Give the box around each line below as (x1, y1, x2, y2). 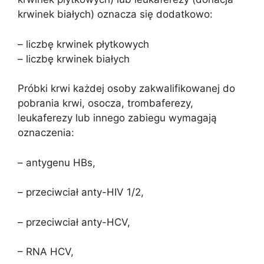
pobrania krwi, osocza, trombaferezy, (18, 97, 193, 109)
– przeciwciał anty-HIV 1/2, (18, 186, 144, 198)
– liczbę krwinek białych (18, 52, 130, 65)
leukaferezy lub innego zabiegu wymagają (18, 112, 217, 124)
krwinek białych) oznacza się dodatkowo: (18, 8, 213, 20)
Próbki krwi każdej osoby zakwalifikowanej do (18, 82, 235, 94)
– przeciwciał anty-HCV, (18, 216, 130, 228)
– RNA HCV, (18, 246, 74, 258)
